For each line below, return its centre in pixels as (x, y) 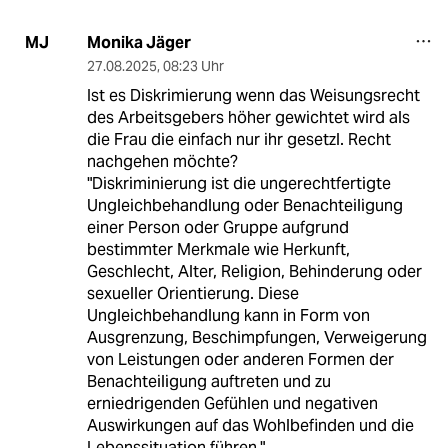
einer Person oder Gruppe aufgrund (217, 227)
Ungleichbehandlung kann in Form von (228, 315)
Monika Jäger (138, 42)
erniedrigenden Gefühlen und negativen (232, 403)
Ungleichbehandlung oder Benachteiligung (244, 205)
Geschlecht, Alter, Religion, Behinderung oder (254, 271)
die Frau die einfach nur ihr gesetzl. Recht (238, 139)
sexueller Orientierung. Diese (192, 293)
